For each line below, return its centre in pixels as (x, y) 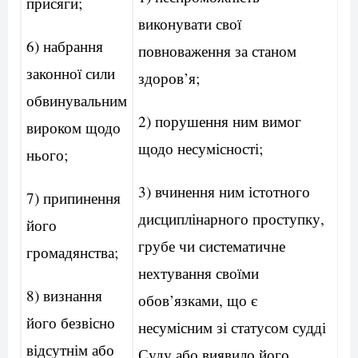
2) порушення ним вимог (219, 121)
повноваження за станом (217, 51)
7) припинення (73, 198)
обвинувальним (76, 101)
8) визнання (64, 296)
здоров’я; (169, 78)
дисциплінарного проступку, (231, 219)
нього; (47, 155)
